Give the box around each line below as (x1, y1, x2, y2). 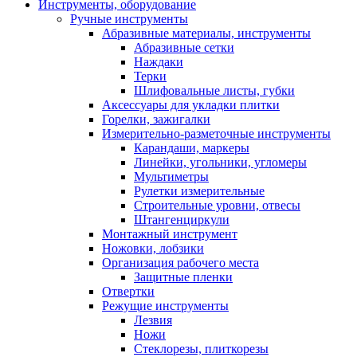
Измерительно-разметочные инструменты (102, 126, 331, 140)
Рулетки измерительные (134, 183, 265, 198)
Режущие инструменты (102, 298, 229, 312)
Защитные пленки (134, 269, 233, 284)
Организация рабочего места (102, 255, 259, 269)
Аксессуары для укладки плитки (102, 97, 280, 112)
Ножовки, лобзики (102, 241, 204, 255)
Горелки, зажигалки (102, 112, 210, 126)
